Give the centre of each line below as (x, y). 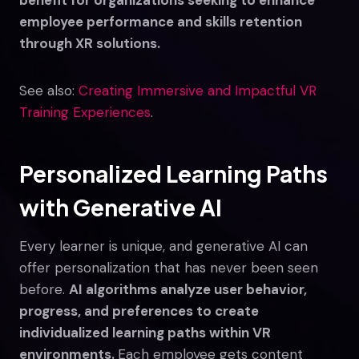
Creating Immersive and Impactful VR (198, 90)
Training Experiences (85, 112)
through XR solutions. (90, 43)
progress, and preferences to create (139, 311)
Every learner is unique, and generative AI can (163, 246)
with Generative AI (121, 207)
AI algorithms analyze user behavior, (188, 289)
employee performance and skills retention (161, 21)
